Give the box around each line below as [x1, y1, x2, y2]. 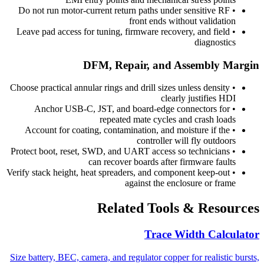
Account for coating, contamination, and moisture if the [25, 125, 230, 136]
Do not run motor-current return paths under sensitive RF [18, 5, 230, 15]
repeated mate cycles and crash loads [100, 114, 236, 125]
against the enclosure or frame [125, 178, 236, 189]
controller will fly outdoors [137, 136, 236, 146]
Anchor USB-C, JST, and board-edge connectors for [34, 104, 230, 114]
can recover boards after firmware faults [88, 157, 236, 167]
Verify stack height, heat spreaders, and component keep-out [6, 167, 230, 178]
